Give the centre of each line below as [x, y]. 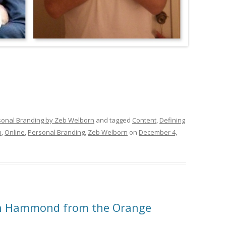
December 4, [158, 132]
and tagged [113, 120]
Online [15, 132]
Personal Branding [56, 132]
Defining [172, 120]
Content [144, 120]
